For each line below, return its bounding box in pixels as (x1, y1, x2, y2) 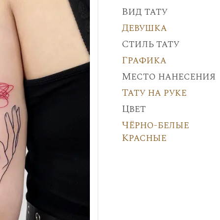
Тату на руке (121, 85, 187, 100)
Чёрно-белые (121, 118, 189, 133)
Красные (121, 131, 166, 145)
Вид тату (121, 4, 167, 19)
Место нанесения (121, 69, 216, 84)
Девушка (121, 21, 167, 35)
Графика (121, 53, 166, 68)
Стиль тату (121, 37, 179, 52)
